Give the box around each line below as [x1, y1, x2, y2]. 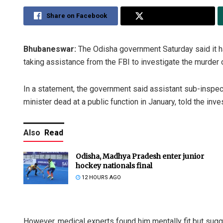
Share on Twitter [148, 12, 201, 20]
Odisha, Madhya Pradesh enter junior [76, 152, 204, 161]
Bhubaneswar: [23, 44, 78, 54]
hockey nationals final [76, 161, 152, 171]
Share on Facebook [46, 12, 108, 20]
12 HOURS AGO [80, 174, 121, 181]
